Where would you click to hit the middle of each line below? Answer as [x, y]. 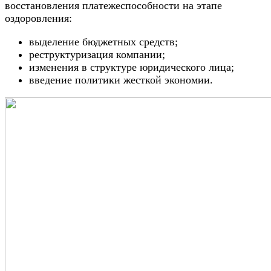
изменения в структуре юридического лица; [132, 67]
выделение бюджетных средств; [103, 41]
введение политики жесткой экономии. [121, 80]
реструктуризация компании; [97, 54]
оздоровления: [38, 18]
